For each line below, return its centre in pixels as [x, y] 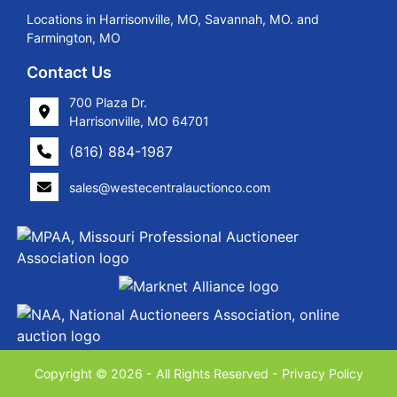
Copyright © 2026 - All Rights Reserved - [158, 374]
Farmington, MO [74, 38]
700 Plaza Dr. [108, 102]
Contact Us [69, 72]
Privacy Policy [322, 374]
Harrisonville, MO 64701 [139, 121]
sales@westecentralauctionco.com [170, 187]
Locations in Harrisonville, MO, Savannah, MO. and [173, 19]
